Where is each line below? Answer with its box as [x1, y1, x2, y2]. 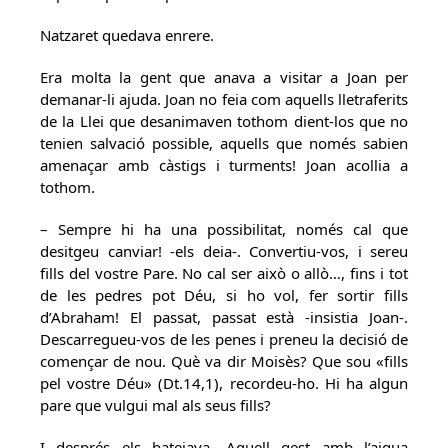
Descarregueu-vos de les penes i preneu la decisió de [40, 329, 408, 349]
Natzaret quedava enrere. [40, 25, 266, 45]
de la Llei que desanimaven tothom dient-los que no [40, 111, 408, 131]
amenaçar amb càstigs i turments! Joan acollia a [40, 155, 408, 175]
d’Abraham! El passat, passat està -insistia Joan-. [40, 307, 408, 327]
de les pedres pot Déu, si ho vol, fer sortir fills [40, 285, 408, 305]
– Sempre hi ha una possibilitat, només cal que [40, 219, 408, 239]
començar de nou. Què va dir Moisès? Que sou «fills [40, 351, 408, 371]
